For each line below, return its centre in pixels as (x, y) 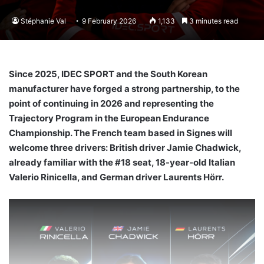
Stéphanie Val (43, 21)
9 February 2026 (109, 21)
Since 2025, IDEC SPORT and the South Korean (108, 74)
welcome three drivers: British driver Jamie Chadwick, (125, 147)
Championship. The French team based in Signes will (121, 133)
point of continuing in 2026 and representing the (111, 103)
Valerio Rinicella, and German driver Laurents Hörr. (116, 177)
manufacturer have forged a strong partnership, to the (124, 88)
